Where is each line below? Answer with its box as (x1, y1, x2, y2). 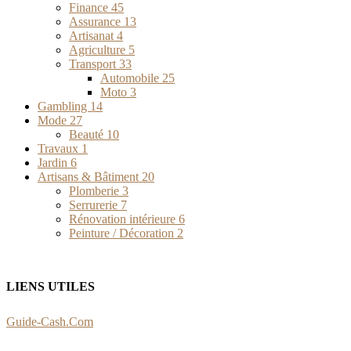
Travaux (38, 142, 81, 156)
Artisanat (69, 29, 117, 43)
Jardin (38, 156, 71, 170)
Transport (69, 57, 119, 71)
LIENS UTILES (6, 280, 95, 294)
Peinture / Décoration (69, 226, 177, 241)
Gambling (38, 100, 90, 114)
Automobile (100, 71, 162, 85)
